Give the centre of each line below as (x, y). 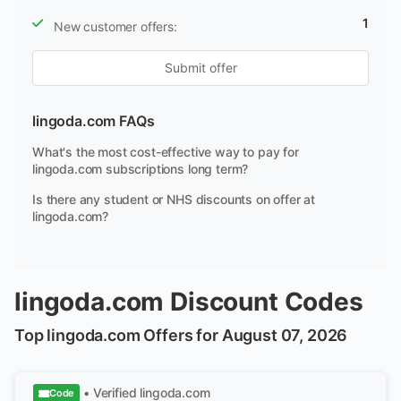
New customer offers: (115, 26)
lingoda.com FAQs (94, 121)
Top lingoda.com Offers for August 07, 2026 (181, 335)
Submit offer (200, 68)
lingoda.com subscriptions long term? (141, 169)
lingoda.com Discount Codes (189, 302)
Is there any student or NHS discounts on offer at (174, 199)
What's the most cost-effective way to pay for (166, 152)
